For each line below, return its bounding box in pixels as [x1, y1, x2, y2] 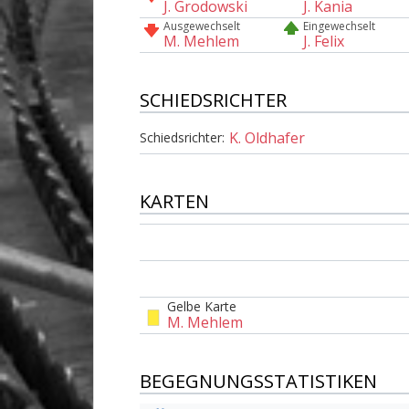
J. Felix [303, 30, 345, 51]
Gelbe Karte [167, 297, 236, 315]
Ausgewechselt [163, 17, 240, 34]
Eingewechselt [303, 17, 376, 34]
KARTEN [140, 189, 209, 214]
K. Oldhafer [229, 128, 305, 148]
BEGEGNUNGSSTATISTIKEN [140, 369, 377, 393]
